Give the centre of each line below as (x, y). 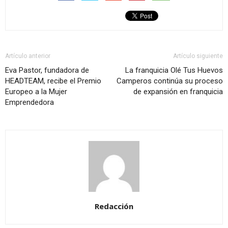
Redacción (114, 206)
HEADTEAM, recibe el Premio (53, 81)
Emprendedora (30, 103)
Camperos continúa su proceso (170, 81)
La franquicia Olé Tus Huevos (174, 70)
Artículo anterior (28, 56)
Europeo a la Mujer (36, 92)
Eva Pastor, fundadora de (47, 70)
